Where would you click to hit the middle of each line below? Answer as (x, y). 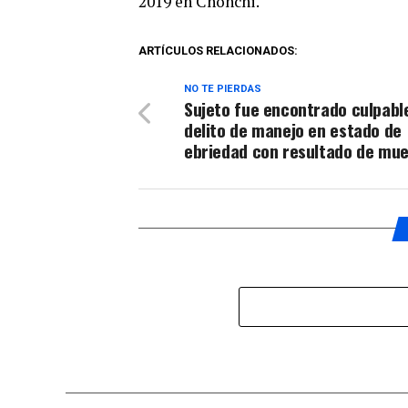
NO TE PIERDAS (223, 88)
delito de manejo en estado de (293, 129)
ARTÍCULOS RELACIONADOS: (218, 50)
